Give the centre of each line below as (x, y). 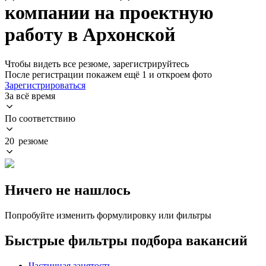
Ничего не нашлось (68, 190)
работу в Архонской (90, 35)
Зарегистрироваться (45, 85)
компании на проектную (109, 13)
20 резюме (26, 141)
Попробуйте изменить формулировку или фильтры (108, 215)
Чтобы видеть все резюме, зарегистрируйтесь (97, 64)
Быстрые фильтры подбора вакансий (126, 240)
